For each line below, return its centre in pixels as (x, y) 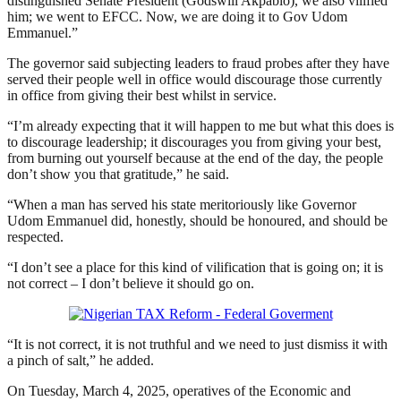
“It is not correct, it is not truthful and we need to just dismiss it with (197, 345)
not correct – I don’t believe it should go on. (131, 284)
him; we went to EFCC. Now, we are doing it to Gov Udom (177, 17)
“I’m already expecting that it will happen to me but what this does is (200, 126)
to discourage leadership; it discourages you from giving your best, (194, 142)
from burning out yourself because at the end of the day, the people (195, 158)
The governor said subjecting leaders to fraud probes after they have (198, 64)
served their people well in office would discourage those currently (195, 80)
